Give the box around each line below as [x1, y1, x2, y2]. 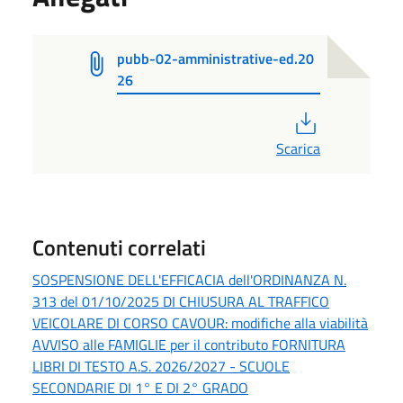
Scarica [276, 137, 320, 159]
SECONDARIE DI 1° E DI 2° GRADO [32, 376, 248, 399]
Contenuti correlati [32, 230, 206, 264]
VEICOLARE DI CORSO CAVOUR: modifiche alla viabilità [32, 311, 368, 334]
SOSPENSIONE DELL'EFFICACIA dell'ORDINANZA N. [32, 268, 346, 291]
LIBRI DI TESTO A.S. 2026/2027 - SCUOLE [32, 354, 290, 377]
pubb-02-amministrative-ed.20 [117, 48, 315, 70]
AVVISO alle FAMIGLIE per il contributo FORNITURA [32, 333, 345, 355]
